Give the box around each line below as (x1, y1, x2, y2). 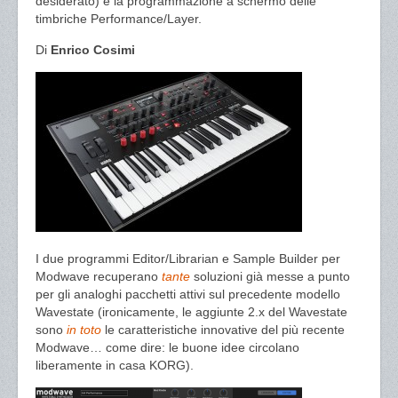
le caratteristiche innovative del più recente (105, 322, 345, 337)
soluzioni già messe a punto (194, 269, 350, 283)
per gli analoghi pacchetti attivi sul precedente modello (36, 287, 340, 301)
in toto (67, 322, 105, 337)
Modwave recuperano (36, 269, 162, 283)
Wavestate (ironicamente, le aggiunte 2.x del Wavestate (36, 305, 347, 319)
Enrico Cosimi (51, 43, 135, 57)
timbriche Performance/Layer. (36, 12, 202, 26)
